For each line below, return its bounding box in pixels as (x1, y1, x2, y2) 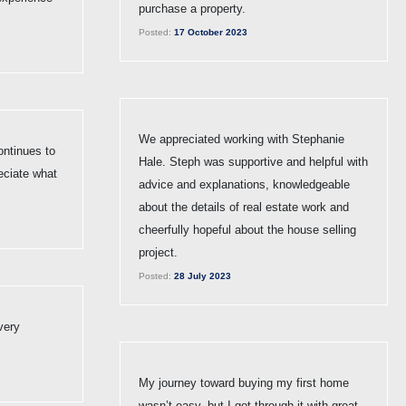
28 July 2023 (171, 270, 231, 281)
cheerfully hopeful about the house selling (139, 222, 356, 237)
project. (139, 245, 178, 259)
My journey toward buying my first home (139, 375, 349, 390)
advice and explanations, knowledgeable (139, 177, 350, 191)
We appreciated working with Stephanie (139, 131, 344, 146)
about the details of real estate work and (139, 199, 349, 214)
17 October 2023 (171, 26, 247, 37)
